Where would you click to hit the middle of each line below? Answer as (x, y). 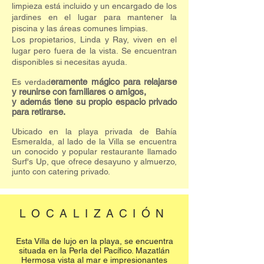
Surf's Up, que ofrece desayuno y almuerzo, (94, 161)
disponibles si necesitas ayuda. (70, 62)
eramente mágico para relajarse (114, 82)
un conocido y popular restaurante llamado (94, 151)
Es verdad (32, 82)
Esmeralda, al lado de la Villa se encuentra (94, 141)
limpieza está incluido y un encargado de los (94, 6)
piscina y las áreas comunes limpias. (80, 28)
